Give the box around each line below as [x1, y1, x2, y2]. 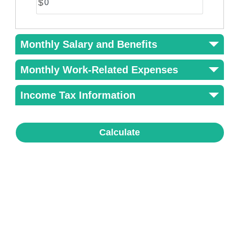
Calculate [99, 127, 140, 137]
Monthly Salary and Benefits [20, 39, 157, 50]
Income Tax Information [20, 90, 135, 101]
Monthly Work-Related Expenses [20, 64, 178, 75]
